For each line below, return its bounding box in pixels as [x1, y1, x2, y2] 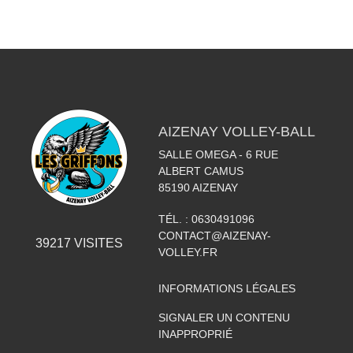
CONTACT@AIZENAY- [158, 229, 271, 242]
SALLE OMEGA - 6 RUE [158, 147, 278, 161]
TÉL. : [158, 212, 191, 225]
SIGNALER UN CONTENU [158, 310, 290, 324]
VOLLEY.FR [158, 245, 217, 258]
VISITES [70, 236, 123, 250]
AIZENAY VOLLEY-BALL [158, 123, 315, 139]
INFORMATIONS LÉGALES [158, 281, 295, 295]
